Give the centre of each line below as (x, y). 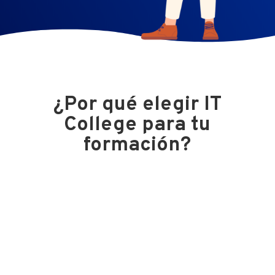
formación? (137, 145)
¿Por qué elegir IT (137, 105)
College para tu (137, 125)
